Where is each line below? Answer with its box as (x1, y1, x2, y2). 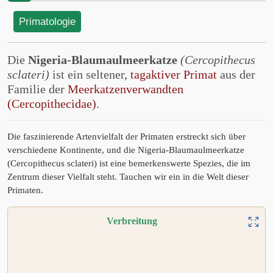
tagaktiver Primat (130, 68, 217, 81)
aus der (217, 68, 255, 81)
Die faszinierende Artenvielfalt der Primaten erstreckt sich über (7, 132, 246, 141)
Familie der (7, 82, 68, 96)
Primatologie (19, 16, 76, 27)
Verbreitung (106, 216, 157, 226)
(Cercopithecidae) (7, 97, 96, 110)
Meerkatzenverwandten (68, 82, 183, 96)
